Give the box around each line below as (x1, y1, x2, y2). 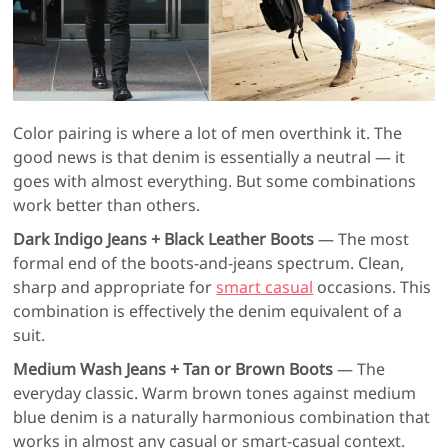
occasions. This (313, 276, 432, 299)
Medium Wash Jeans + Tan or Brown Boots (13, 358, 334, 381)
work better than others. (13, 194, 201, 217)
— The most (314, 228, 410, 251)
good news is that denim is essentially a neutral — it (13, 146, 406, 169)
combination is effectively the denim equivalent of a (13, 300, 403, 323)
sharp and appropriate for (13, 276, 217, 299)
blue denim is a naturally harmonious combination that (13, 406, 431, 429)
